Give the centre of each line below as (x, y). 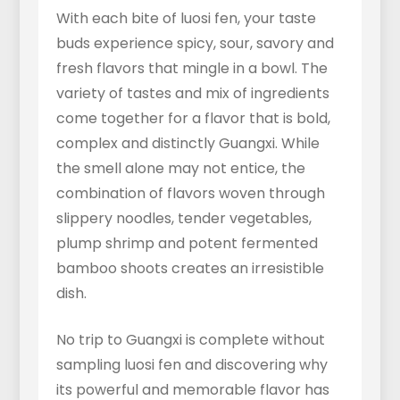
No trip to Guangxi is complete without (190, 340)
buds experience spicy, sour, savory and (195, 43)
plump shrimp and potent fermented (187, 243)
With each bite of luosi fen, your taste (186, 18)
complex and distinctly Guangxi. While (187, 143)
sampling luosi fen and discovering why (192, 365)
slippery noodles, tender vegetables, (183, 218)
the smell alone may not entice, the (180, 168)
